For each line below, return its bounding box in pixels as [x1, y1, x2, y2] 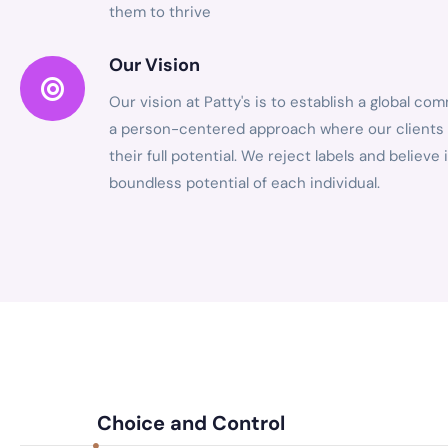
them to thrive [109, 2, 211, 23]
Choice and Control [97, 410, 285, 437]
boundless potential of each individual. [109, 173, 380, 194]
